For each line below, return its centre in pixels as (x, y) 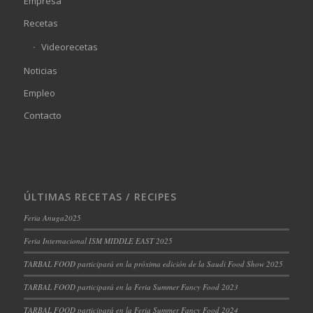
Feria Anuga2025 (52, 217)
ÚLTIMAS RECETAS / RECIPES (100, 196)
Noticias (40, 70)
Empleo (39, 93)
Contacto (42, 115)
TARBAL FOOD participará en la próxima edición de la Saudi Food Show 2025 (153, 263)
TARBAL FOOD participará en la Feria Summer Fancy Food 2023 (131, 286)
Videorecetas (69, 46)
